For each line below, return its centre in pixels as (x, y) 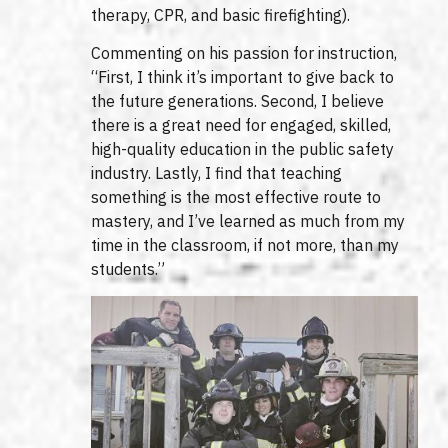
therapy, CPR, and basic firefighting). (221, 14)
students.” (128, 269)
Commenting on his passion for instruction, (244, 53)
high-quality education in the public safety (243, 149)
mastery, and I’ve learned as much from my (248, 221)
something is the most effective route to (236, 197)
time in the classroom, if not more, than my (245, 245)
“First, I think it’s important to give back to (243, 77)
